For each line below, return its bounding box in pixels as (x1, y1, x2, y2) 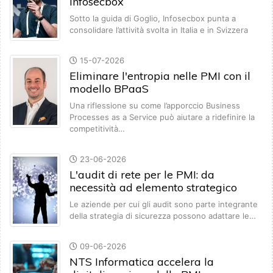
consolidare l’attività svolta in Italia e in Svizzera (69, 25, 248, 35)
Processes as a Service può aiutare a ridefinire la (69, 112, 255, 122)
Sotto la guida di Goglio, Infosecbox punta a (69, 13, 236, 24)
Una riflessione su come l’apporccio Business (69, 101, 240, 111)
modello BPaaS (69, 82, 149, 96)
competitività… (69, 124, 125, 134)
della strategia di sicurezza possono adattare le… (69, 211, 256, 221)
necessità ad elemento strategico (69, 180, 237, 195)
